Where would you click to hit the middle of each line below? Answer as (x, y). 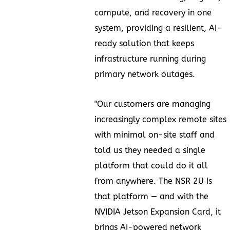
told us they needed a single (150, 150)
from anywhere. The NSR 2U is (153, 181)
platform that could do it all (151, 165)
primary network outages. (145, 74)
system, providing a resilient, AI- (158, 28)
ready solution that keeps (144, 43)
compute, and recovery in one (153, 12)
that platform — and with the (151, 196)
